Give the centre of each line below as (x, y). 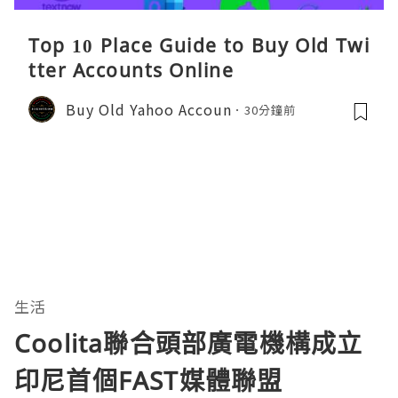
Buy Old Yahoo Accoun (149, 109)
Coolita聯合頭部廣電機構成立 (189, 343)
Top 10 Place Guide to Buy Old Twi (199, 46)
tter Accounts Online (131, 71)
